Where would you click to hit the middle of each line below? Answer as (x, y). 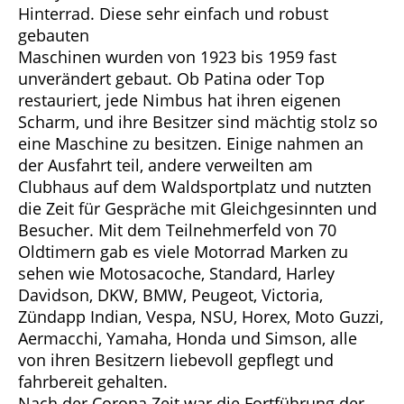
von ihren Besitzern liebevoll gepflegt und (176, 360)
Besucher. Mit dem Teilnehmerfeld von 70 (177, 230)
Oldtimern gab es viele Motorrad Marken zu (183, 252)
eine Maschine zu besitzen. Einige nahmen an (191, 144)
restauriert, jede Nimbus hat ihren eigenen (179, 101)
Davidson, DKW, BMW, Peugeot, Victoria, (170, 295)
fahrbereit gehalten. (93, 382)
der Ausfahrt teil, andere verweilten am (165, 165)
